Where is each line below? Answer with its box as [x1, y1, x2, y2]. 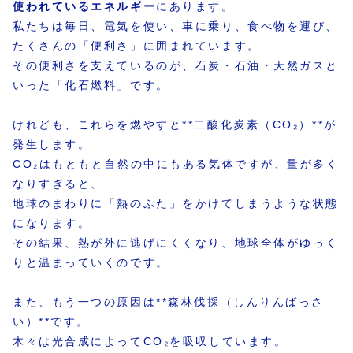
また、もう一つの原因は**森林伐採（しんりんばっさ [13, 295, 325, 309]
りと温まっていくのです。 [13, 255, 169, 269]
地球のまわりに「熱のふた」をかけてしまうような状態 [13, 196, 339, 210]
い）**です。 [13, 315, 90, 329]
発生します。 [13, 137, 91, 150]
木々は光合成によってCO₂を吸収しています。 [13, 335, 288, 348]
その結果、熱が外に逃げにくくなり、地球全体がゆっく [13, 236, 339, 249]
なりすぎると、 [13, 176, 104, 190]
